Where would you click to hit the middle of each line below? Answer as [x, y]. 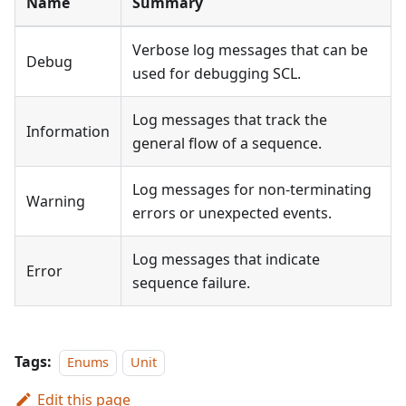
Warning [56, 202]
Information [68, 132]
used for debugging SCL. [217, 74]
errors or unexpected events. [232, 213]
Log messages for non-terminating [252, 190]
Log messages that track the [230, 120]
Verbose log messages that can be [250, 50]
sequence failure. [191, 283]
